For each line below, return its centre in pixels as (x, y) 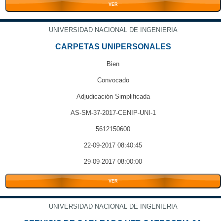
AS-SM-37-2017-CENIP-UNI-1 (113, 113)
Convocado (113, 80)
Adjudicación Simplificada (113, 96)
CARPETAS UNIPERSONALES (113, 47)
